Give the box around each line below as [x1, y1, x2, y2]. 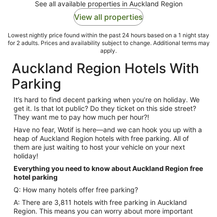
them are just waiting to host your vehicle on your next [14, 142, 185, 151]
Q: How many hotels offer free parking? [14, 185, 138, 194]
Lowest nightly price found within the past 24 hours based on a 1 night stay [8, 31, 209, 39]
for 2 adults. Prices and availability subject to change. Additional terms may [7, 39, 210, 46]
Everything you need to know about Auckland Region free [14, 164, 203, 172]
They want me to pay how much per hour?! [14, 112, 151, 121]
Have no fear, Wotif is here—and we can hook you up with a [14, 125, 202, 134]
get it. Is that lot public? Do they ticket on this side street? [14, 104, 196, 112]
